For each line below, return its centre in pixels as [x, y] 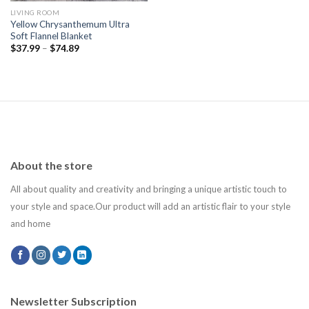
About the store [51, 165]
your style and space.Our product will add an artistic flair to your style [150, 206]
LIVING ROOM [35, 13]
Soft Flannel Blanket [51, 36]
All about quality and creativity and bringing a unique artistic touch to [149, 189]
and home [31, 223]
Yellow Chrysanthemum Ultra [70, 24]
